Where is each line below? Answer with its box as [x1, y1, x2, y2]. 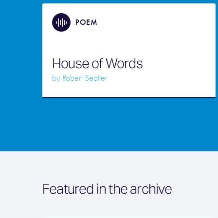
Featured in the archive [42, 180, 172, 198]
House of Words [52, 54, 145, 72]
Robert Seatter [62, 73, 108, 83]
